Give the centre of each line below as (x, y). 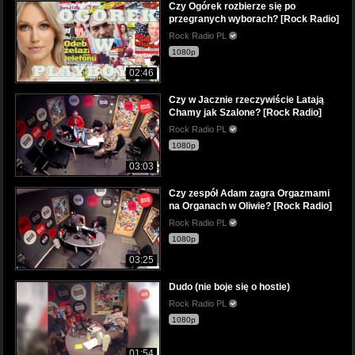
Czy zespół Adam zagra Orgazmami (249, 194)
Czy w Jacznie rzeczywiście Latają (246, 100)
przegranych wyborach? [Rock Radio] (254, 19)
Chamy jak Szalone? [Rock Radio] (245, 113)
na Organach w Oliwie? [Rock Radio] (250, 206)
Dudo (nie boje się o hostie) (229, 287)
